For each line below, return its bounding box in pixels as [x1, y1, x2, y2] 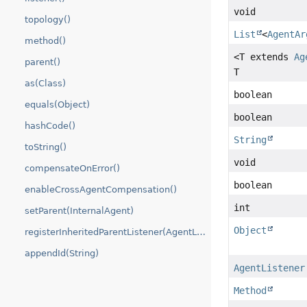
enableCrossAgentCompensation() [25, 184, 177, 195]
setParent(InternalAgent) [25, 206, 134, 216]
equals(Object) [25, 99, 90, 110]
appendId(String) [25, 248, 99, 258]
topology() [25, 14, 71, 25]
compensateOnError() [25, 163, 120, 173]
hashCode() [25, 121, 75, 131]
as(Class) [25, 78, 66, 88]
